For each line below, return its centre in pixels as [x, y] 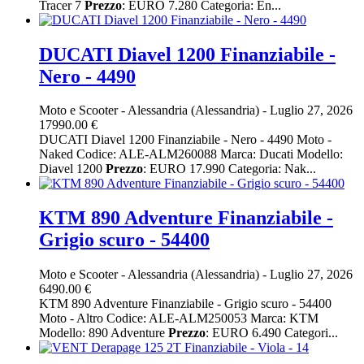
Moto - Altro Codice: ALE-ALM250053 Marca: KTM [179, 318]
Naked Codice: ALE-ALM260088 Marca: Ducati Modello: [191, 154]
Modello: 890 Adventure [104, 333]
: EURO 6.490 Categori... [272, 333]
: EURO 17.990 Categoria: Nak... [230, 169]
